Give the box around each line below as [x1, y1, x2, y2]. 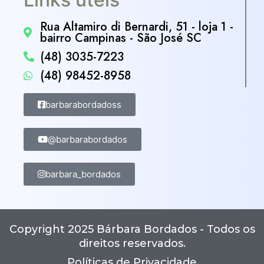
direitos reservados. [78, 236, 186, 250]
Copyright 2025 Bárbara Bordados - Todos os [9, 222, 255, 236]
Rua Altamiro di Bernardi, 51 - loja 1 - [39, 18, 233, 35]
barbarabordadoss [45, 98, 121, 110]
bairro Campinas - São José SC [39, 29, 202, 47]
